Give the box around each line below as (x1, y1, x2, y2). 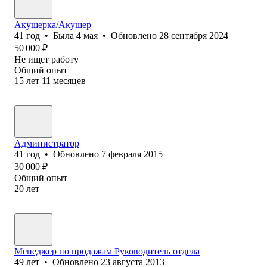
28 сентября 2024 (159, 30, 228, 41)
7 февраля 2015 (101, 148, 163, 159)
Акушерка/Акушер (14, 19, 91, 30)
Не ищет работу (14, 54, 79, 64)
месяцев (53, 75, 86, 86)
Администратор (14, 138, 79, 148)
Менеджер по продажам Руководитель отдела (14, 246, 200, 256)
